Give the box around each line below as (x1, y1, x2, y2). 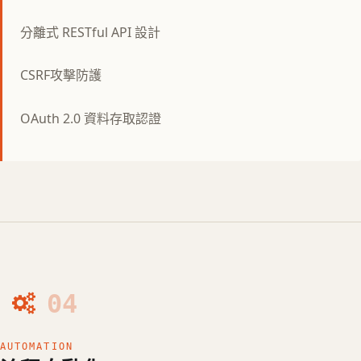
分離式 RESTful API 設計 (20, 23, 160, 41)
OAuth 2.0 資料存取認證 (20, 110, 161, 128)
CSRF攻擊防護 (20, 66, 102, 85)
